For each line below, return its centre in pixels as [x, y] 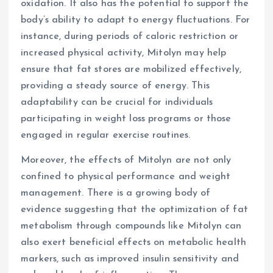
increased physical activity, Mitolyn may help [124, 53]
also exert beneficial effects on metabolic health [133, 243]
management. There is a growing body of [116, 193]
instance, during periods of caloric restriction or [130, 37]
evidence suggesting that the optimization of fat [134, 210]
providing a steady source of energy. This [115, 86]
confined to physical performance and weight [126, 177]
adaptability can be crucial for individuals [117, 103]
